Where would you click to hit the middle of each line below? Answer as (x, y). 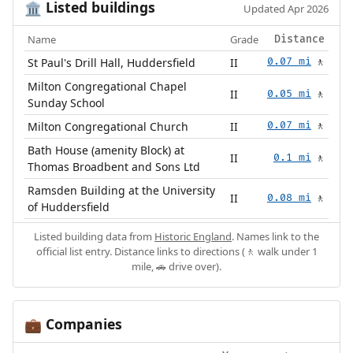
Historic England (193, 237)
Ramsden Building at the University (122, 191)
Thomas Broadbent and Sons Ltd (114, 167)
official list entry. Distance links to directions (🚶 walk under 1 (176, 252)
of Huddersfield (69, 207)
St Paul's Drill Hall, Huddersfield (112, 63)
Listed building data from (94, 237)
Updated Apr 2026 (286, 9)
